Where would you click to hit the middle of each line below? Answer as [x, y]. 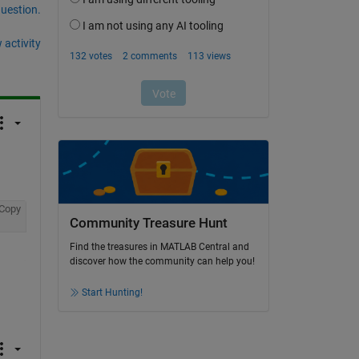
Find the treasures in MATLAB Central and [159, 247]
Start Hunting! [112, 293]
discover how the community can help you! [162, 262]
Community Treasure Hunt [148, 223]
